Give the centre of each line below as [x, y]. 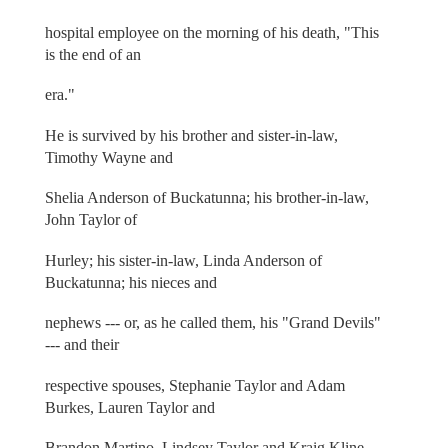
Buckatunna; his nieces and [130, 282]
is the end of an [92, 54]
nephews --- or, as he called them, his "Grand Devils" [212, 323]
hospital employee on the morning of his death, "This [211, 32]
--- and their [81, 345]
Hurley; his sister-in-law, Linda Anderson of [183, 260]
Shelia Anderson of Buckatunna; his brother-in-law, [206, 198]
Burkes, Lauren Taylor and [129, 407]
